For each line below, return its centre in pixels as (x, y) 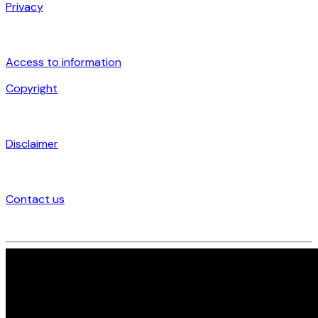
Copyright (32, 88)
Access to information (64, 62)
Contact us (35, 199)
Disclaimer (32, 143)
